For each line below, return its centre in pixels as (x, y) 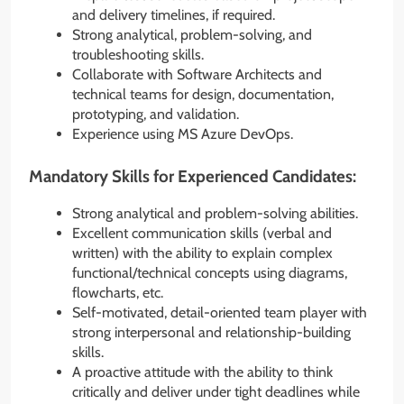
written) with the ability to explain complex (202, 252)
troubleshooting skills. (138, 54)
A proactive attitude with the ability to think (202, 372)
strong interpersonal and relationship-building (211, 332)
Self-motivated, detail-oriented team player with (220, 312)
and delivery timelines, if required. (174, 14)
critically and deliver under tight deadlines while (216, 391)
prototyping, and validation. (156, 114)
